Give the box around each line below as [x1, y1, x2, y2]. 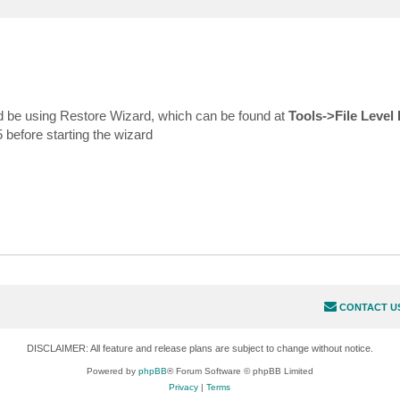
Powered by [86, 366, 138, 377]
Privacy [169, 382, 199, 393]
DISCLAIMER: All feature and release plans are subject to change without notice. [26, 343, 373, 354]
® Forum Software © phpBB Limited [166, 366, 313, 377]
